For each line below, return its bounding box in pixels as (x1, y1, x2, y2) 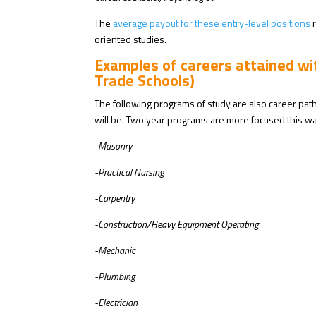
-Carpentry (95, 190, 135, 206)
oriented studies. (95, 32, 167, 47)
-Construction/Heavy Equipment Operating (95, 217, 260, 232)
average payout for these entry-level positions (113, 16, 311, 31)
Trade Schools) (95, 68, 195, 93)
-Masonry (95, 138, 133, 154)
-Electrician (95, 295, 138, 310)
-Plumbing (95, 269, 136, 284)
